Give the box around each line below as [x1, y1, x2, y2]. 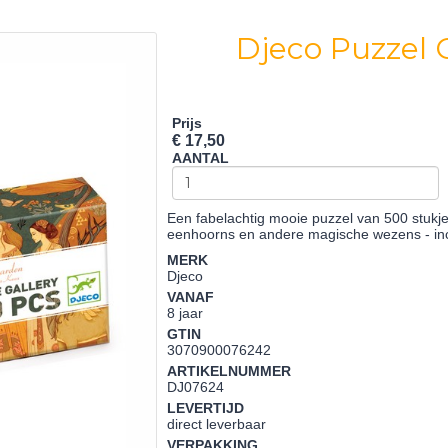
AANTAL [172, 150, 230, 166]
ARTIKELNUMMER [167, 363, 292, 379]
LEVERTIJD [167, 400, 245, 416]
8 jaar [167, 305, 204, 321]
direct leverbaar [167, 416, 267, 432]
